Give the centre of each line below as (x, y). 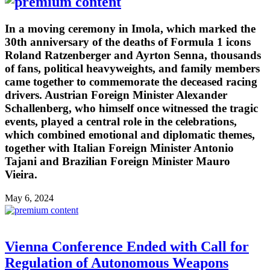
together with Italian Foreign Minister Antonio (119, 148)
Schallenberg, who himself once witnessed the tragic (131, 108)
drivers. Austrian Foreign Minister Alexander (116, 95)
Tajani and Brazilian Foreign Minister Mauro (118, 162)
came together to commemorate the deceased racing (131, 82)
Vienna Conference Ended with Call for (127, 246)
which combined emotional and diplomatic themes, (130, 135)
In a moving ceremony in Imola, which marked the (130, 29)
